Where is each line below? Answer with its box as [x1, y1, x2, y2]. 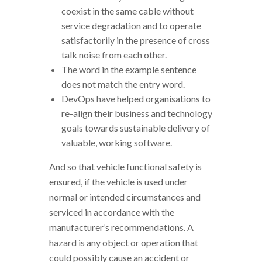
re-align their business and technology [61, 107, 212, 119]
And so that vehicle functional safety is [49, 160, 202, 172]
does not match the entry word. [61, 78, 185, 89]
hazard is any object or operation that [49, 236, 198, 248]
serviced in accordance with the [49, 206, 174, 218]
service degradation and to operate [61, 19, 201, 31]
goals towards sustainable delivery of [61, 122, 210, 133]
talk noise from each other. [61, 49, 167, 60]
